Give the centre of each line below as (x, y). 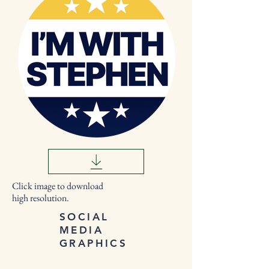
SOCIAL (84, 217)
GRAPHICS (94, 243)
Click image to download (58, 186)
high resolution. (41, 198)
